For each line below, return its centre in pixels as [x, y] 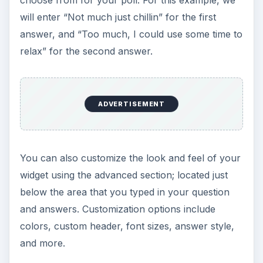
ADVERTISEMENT [131, 104]
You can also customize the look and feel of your [130, 158]
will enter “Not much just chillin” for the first [118, 17]
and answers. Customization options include [117, 209]
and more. [42, 243]
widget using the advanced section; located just [124, 175]
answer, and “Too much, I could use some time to [131, 34]
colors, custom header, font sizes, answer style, [127, 226]
